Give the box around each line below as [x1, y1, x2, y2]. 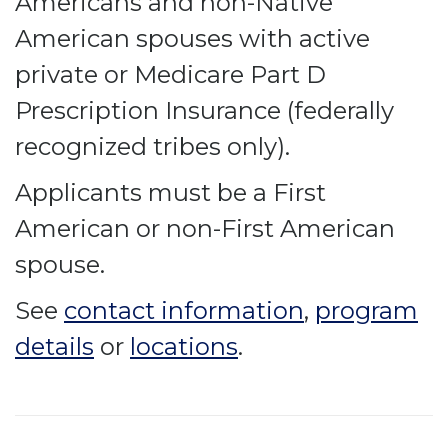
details [15, 332, 94, 361]
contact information [64, 296, 304, 325]
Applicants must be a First [15, 178, 326, 207]
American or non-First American [15, 214, 395, 243]
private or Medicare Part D [15, 60, 326, 89]
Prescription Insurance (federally [15, 96, 394, 125]
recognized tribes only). [15, 132, 290, 161]
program [315, 296, 418, 325]
